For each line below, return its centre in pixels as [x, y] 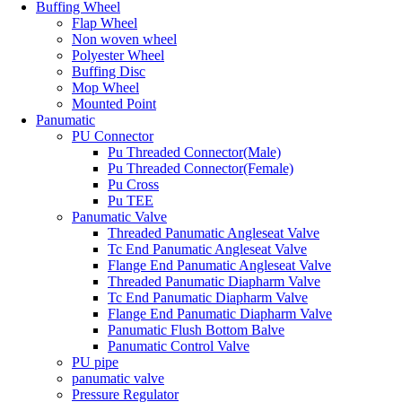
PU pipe [95, 362]
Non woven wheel [124, 39]
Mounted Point [114, 103]
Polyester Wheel [118, 55]
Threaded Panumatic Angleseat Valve [214, 232]
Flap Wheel [105, 22]
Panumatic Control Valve [179, 345]
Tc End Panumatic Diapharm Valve [208, 297]
